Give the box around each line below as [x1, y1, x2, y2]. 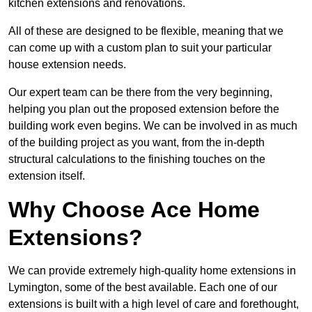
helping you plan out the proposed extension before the [8, 103, 279, 116]
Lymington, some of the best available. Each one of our [8, 281, 277, 294]
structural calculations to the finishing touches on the [8, 153, 265, 166]
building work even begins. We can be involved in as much [8, 120, 297, 132]
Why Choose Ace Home [8, 197, 260, 223]
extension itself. [8, 170, 85, 182]
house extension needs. [8, 58, 126, 71]
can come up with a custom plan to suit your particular [8, 42, 272, 54]
